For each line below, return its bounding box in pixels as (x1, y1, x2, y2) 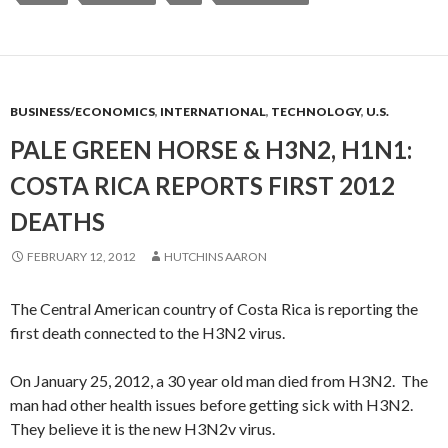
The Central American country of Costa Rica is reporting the (10, 299, 418, 318)
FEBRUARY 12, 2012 (27, 249, 136, 264)
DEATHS (10, 207, 105, 236)
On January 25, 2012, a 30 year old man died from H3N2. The (10, 371, 428, 390)
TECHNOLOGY (271, 104, 361, 119)
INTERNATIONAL (160, 104, 266, 119)
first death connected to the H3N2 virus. (10, 323, 285, 342)
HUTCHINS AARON (164, 249, 267, 264)
